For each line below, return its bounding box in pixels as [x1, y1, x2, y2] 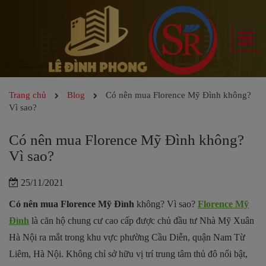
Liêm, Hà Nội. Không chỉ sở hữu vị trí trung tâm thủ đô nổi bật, [9, 248, 248, 259]
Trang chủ [9, 90, 46, 100]
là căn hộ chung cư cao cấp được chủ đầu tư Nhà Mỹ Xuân [29, 215, 254, 226]
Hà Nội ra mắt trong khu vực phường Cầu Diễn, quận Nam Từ [9, 232, 245, 242]
